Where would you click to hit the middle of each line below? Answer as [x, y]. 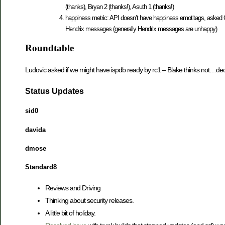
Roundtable [49, 48]
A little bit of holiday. [70, 213]
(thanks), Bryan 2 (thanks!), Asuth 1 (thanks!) [120, 7]
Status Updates [54, 91]
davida [35, 130]
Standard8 [41, 167]
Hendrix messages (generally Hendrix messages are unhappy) [141, 29]
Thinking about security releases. [89, 201]
